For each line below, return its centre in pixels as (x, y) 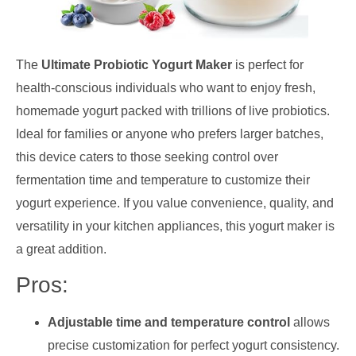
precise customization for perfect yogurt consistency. (193, 345)
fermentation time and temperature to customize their (163, 180)
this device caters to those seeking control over (147, 157)
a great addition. (61, 249)
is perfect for (268, 64)
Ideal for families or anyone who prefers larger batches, (170, 133)
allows (310, 322)
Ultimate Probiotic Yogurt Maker (137, 64)
